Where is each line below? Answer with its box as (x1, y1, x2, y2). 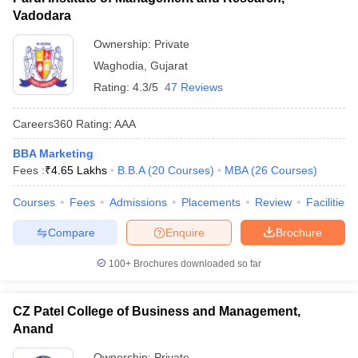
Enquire (165, 225, 205, 239)
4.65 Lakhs (51, 164, 107, 177)
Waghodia (93, 59, 144, 72)
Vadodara (13, 9, 71, 22)
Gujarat (150, 59, 188, 72)
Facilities (306, 196, 350, 209)
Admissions (109, 196, 167, 209)
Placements (181, 196, 241, 209)
